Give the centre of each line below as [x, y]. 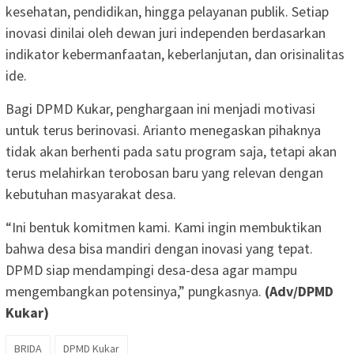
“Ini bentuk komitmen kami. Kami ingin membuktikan [164, 227]
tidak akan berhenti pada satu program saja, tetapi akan [171, 151]
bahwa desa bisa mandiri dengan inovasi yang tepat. [159, 248]
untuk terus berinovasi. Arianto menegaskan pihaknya [163, 130]
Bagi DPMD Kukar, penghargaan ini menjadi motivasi [160, 108]
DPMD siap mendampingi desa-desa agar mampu [151, 269]
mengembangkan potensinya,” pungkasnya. [135, 291]
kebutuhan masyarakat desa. [91, 194]
